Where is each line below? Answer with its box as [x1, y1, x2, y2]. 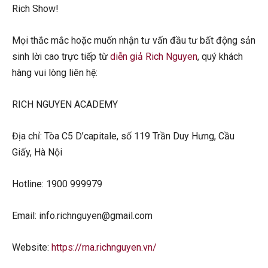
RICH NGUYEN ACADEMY [12, 98, 118, 110]
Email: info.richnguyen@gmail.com [12, 209, 153, 221]
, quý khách [197, 50, 243, 62]
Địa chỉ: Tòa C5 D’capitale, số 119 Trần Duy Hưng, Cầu [12, 130, 234, 142]
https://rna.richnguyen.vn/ [51, 241, 157, 253]
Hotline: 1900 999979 [12, 178, 102, 190]
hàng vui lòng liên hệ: [12, 66, 98, 78]
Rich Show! [12, 2, 59, 14]
